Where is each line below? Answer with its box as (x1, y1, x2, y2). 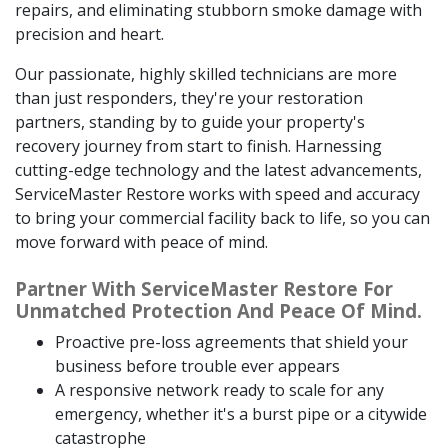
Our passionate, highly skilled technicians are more (15, 62, 397, 85)
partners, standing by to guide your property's (15, 110, 365, 133)
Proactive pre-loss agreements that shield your (55, 330, 408, 353)
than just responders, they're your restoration (15, 86, 363, 109)
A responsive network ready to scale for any (55, 378, 384, 401)
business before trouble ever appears (55, 354, 340, 377)
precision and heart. (15, 22, 164, 45)
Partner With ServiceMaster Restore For (15, 275, 393, 301)
